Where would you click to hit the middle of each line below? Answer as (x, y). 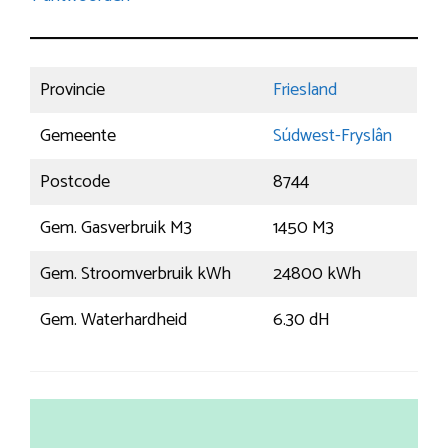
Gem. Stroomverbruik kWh (135, 273)
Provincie (72, 89)
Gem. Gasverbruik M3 (116, 227)
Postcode (75, 181)
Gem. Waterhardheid (113, 319)
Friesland (305, 89)
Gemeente (78, 135)
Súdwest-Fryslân (332, 135)
